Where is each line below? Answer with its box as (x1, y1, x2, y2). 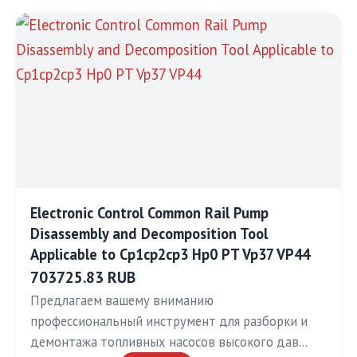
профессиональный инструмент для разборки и (30, 312, 308, 331)
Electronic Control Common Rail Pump (30, 203, 269, 223)
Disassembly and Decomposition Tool (30, 224, 268, 244)
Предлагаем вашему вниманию (30, 292, 214, 310)
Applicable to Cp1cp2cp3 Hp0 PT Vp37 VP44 (30, 245, 310, 265)
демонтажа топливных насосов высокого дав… (30, 333, 308, 351)
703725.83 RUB (30, 267, 135, 288)
